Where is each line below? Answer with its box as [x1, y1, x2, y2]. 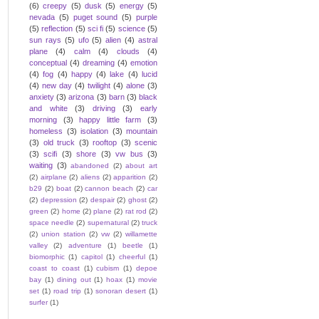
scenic [135, 137, 157, 147]
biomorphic [29, 252, 65, 261]
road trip [53, 286, 81, 295]
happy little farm [79, 115, 142, 124]
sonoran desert [95, 286, 146, 295]
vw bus [115, 149, 143, 158]
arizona [68, 92, 95, 101]
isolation [80, 126, 108, 135]
